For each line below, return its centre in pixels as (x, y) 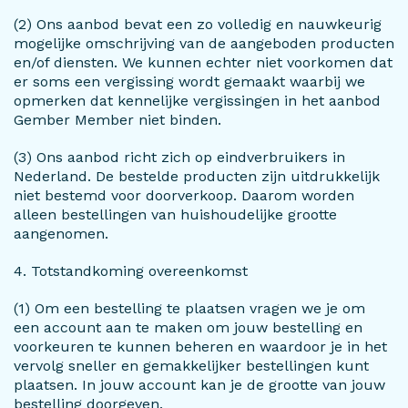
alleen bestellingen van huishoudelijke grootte (175, 214)
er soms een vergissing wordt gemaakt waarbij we (189, 82)
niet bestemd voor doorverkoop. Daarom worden (184, 195)
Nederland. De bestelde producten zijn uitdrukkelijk (197, 176)
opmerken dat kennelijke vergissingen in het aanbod (197, 101)
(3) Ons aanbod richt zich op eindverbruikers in (179, 157)
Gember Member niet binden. (117, 120)
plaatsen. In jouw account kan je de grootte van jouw (199, 385)
